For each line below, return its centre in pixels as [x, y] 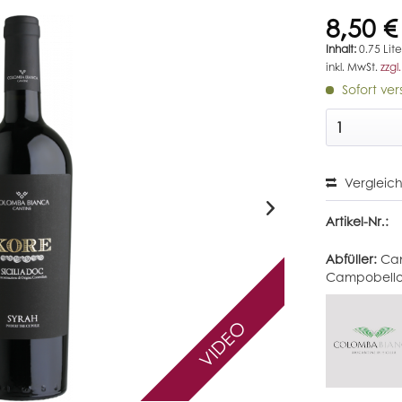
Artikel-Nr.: [358, 221]
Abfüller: [354, 259]
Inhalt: [343, 49]
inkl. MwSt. [354, 67]
